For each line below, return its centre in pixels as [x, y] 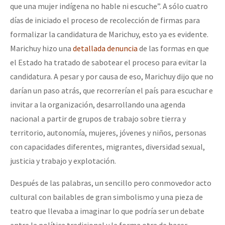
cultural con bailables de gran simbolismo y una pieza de [106, 197]
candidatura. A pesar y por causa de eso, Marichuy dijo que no [112, 77]
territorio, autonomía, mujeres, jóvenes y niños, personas [108, 133]
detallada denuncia [105, 48]
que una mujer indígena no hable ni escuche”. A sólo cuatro [109, 6]
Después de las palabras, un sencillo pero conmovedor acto [111, 183]
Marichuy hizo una [41, 48]
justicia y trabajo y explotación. [63, 161]
